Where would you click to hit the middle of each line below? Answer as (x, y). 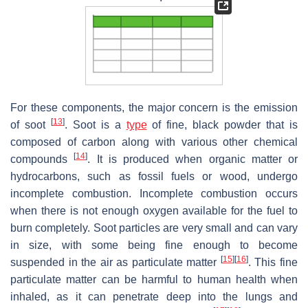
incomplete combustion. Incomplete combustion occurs (154, 194)
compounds (42, 159)
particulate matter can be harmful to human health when (154, 280)
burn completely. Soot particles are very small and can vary (154, 228)
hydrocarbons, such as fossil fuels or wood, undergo (154, 177)
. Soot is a (95, 125)
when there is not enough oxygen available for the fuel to (154, 211)
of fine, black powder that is (222, 125)
